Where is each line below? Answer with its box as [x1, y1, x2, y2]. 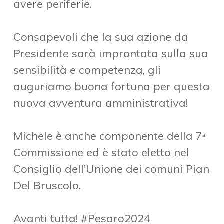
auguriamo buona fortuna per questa [13, 79, 210, 94]
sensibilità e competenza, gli [13, 63, 161, 77]
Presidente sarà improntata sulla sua [13, 46, 208, 61]
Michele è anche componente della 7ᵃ [13, 129, 205, 143]
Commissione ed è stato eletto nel [13, 145, 189, 160]
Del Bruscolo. [13, 178, 81, 193]
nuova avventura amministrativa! [13, 96, 188, 110]
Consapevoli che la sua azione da [13, 30, 188, 44]
